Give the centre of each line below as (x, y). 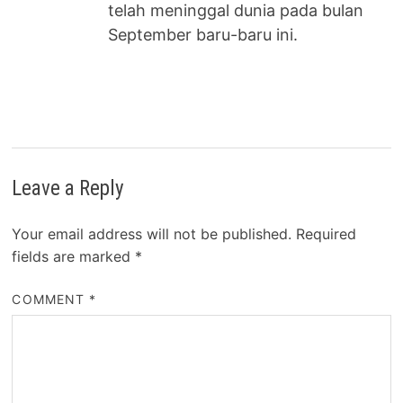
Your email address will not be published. (152, 233)
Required (327, 233)
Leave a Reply (68, 188)
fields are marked (74, 256)
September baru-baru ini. (203, 35)
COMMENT (51, 299)
